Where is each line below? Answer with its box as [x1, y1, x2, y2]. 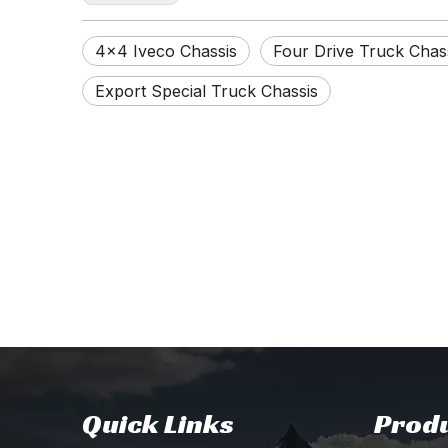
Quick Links [82, 405, 234, 441]
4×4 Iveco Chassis [95, 41, 237, 61]
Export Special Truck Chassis [95, 81, 318, 101]
